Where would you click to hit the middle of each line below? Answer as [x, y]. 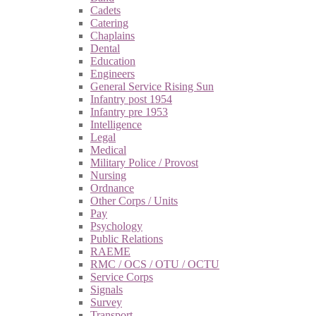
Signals [107, 289]
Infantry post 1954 [131, 99]
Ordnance [112, 188]
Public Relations [127, 238]
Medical [108, 150]
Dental [105, 48]
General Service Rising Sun [152, 86]
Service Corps [122, 276]
